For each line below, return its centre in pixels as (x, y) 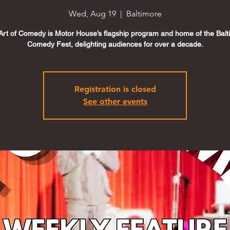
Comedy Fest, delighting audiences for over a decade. (115, 44)
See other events (115, 101)
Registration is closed (115, 89)
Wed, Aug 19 (92, 13)
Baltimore (144, 13)
